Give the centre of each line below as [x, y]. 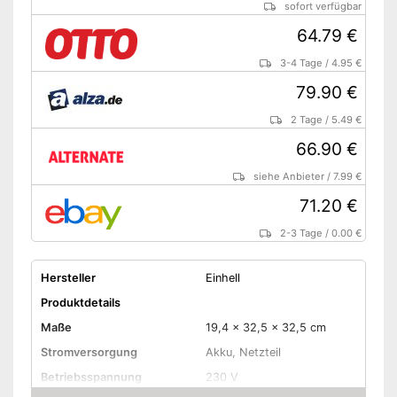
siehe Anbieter [289, 177]
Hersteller [68, 278]
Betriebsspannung [91, 377]
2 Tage [307, 120]
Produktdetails [80, 303]
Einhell [222, 278]
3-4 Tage [302, 63]
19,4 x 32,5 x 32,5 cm [265, 327]
